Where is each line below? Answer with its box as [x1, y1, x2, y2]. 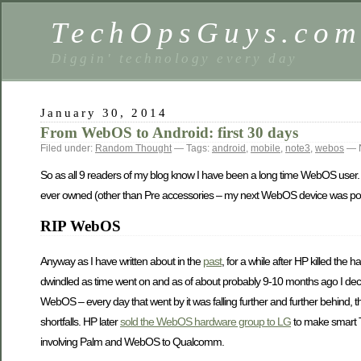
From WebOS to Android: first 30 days [40, 124, 298, 141]
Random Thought [95, 143, 172, 154]
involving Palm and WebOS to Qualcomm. [40, 334, 224, 348]
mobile [251, 143, 280, 154]
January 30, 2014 [40, 106, 168, 119]
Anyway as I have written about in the [40, 254, 203, 268]
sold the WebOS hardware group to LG [120, 314, 291, 328]
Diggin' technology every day [51, 50, 298, 66]
